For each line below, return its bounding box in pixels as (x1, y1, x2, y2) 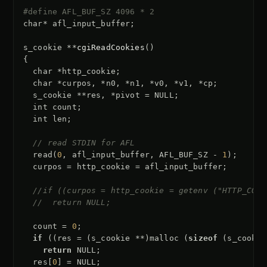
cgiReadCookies (76, 43, 145, 52)
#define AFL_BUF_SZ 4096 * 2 (23, 7, 155, 17)
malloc (150, 234, 179, 243)
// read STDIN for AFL (33, 138, 135, 148)
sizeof (188, 234, 218, 243)
